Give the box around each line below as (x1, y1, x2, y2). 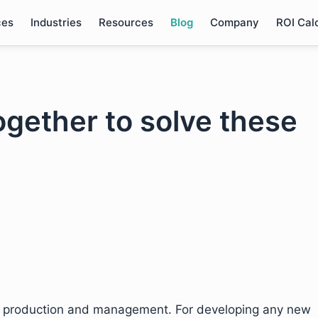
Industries (30, 16, 82, 29)
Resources (98, 16, 153, 29)
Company (209, 16, 259, 29)
